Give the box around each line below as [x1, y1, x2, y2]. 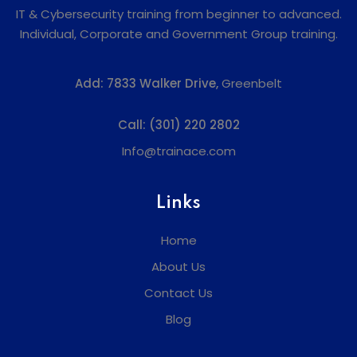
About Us [151, 258, 206, 275]
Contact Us [144, 284, 213, 301]
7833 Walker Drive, [107, 75, 222, 92]
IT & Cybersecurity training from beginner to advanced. [15, 6, 342, 22]
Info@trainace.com [121, 143, 236, 159]
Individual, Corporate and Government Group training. [19, 25, 338, 42]
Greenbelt [222, 75, 282, 92]
